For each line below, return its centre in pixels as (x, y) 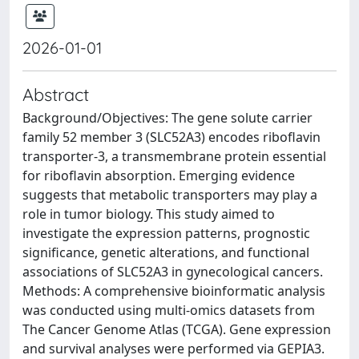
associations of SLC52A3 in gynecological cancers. (173, 271)
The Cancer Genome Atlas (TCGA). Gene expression (177, 329)
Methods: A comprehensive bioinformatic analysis (174, 290)
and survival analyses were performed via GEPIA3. (173, 348)
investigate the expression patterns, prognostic (166, 233)
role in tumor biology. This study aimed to (149, 214)
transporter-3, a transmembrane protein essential (174, 156)
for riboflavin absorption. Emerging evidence (159, 175)
